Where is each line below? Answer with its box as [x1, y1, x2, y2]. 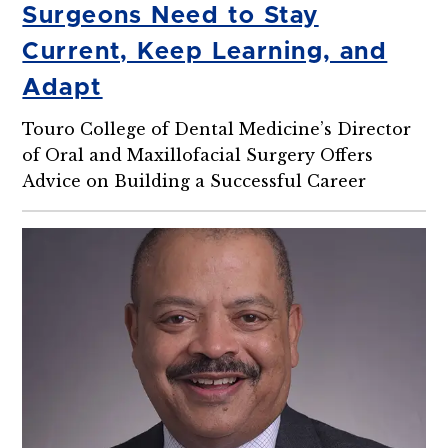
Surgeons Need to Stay [22, 4, 319, 29]
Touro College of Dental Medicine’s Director [22, 119, 412, 140]
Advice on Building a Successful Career [22, 171, 367, 192]
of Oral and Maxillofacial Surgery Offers [22, 145, 374, 166]
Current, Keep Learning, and [22, 40, 388, 65]
